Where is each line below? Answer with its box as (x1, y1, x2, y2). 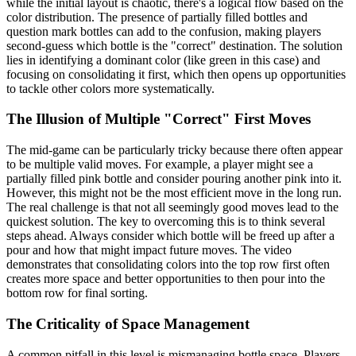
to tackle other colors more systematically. (6, 81, 215, 95)
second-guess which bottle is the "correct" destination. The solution (6, 38, 342, 52)
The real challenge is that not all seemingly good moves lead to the (6, 200, 339, 215)
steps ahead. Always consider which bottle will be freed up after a (6, 229, 335, 243)
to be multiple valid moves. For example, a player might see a (6, 157, 313, 172)
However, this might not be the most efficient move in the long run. (6, 186, 342, 200)
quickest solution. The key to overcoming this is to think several (6, 215, 325, 229)
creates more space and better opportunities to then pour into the (6, 272, 325, 286)
